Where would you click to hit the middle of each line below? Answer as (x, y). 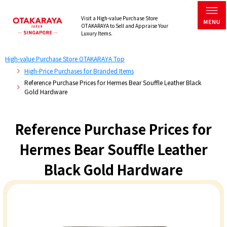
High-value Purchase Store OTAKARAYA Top (65, 59)
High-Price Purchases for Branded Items (79, 71)
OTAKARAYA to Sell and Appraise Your (124, 26)
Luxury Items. (97, 33)
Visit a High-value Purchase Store (119, 18)
